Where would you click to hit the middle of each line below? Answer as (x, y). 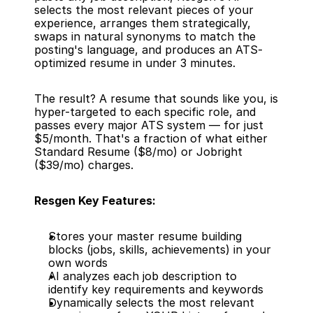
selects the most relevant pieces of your (144, 10)
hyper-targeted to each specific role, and (145, 112)
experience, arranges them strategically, (143, 23)
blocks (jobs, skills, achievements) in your (160, 249)
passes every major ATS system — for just (149, 125)
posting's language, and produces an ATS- (148, 50)
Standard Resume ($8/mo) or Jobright (138, 152)
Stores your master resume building (145, 236)
